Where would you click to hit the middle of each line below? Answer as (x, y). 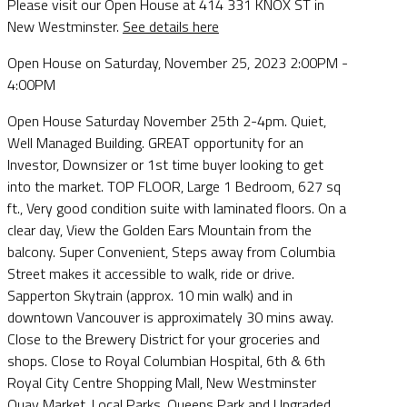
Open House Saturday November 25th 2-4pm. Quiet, (167, 121)
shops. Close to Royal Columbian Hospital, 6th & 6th (166, 361)
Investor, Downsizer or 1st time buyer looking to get (165, 165)
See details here (171, 27)
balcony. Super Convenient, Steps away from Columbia (171, 252)
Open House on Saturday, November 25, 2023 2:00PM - (178, 63)
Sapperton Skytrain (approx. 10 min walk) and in (150, 296)
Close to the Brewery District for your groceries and (164, 339)
